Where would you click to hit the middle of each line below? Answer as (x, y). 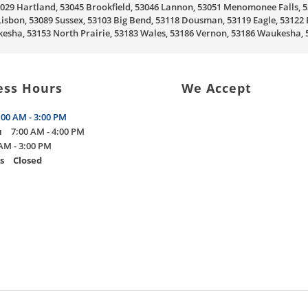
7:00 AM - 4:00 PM (48, 131)
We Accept (217, 88)
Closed (27, 160)
